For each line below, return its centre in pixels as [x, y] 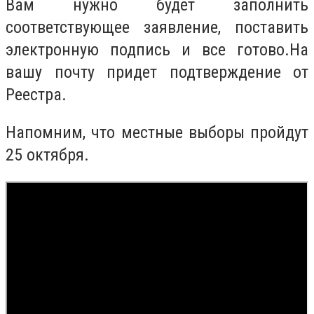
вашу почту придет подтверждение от [157, 73]
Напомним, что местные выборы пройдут [157, 132]
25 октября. [47, 155]
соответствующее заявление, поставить [157, 28]
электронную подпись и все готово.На [157, 50]
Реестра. [36, 95]
